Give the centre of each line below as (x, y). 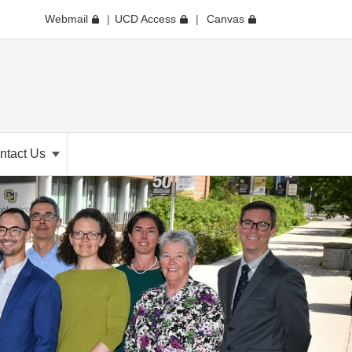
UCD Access (146, 19)
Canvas (226, 19)
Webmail (66, 19)
